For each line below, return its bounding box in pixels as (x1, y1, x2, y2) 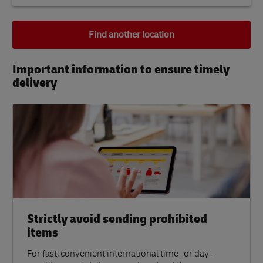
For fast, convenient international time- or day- (27, 250, 213, 260)
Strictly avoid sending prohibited (27, 211, 207, 228)
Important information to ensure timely (12, 61, 230, 78)
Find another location (89, 29, 174, 41)
